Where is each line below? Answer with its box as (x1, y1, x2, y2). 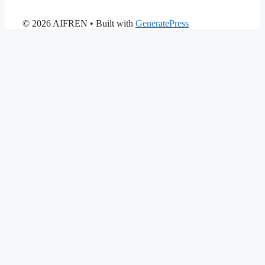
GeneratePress (135, 18, 189, 28)
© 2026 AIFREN (22, 18, 88, 28)
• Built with (88, 18, 135, 28)
